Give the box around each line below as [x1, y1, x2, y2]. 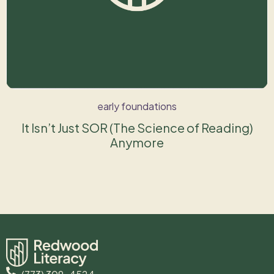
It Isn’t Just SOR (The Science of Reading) [21, 120, 253, 135]
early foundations [97, 100, 177, 113]
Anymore [110, 135, 164, 150]
